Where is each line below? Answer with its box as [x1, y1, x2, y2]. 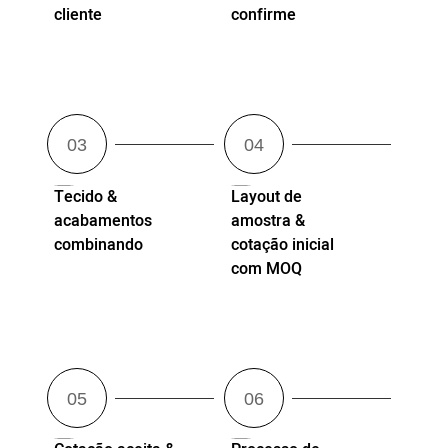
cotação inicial [230, 232, 334, 257]
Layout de [230, 184, 302, 209]
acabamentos [54, 208, 153, 233]
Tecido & [54, 184, 118, 209]
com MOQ [230, 256, 302, 281]
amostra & [230, 208, 305, 233]
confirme [230, 3, 296, 28]
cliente [54, 3, 103, 28]
